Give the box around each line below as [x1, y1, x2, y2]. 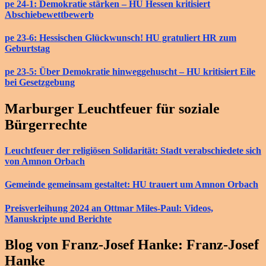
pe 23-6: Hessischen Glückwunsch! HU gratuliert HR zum [5, 33, 236, 43]
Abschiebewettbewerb [5, 9, 94, 20]
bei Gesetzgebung [5, 77, 75, 88]
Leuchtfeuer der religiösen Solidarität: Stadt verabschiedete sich [5, 145, 261, 156]
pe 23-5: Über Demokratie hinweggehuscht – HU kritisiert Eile [5, 66, 255, 77]
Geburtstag [5, 43, 50, 54]
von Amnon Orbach [5, 156, 85, 166]
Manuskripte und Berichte [5, 213, 112, 224]
